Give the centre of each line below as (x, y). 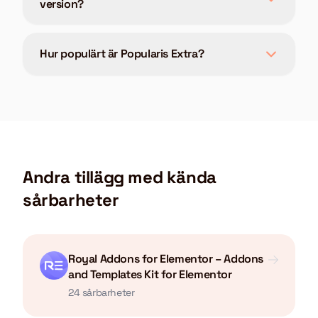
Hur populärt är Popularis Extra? (122, 54)
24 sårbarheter (102, 292)
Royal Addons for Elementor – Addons (166, 259)
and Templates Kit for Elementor (150, 274)
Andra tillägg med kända (120, 177)
